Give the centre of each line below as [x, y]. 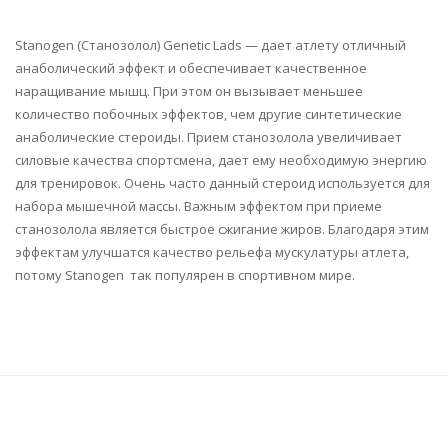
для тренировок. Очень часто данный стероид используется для [222, 183]
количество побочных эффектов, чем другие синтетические [208, 114]
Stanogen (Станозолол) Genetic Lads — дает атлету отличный [210, 45]
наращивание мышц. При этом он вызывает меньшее [189, 91]
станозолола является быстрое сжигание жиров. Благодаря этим [222, 229]
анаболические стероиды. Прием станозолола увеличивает [208, 137]
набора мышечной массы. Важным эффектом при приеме [198, 206]
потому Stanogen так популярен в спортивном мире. [185, 275]
